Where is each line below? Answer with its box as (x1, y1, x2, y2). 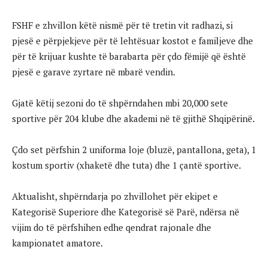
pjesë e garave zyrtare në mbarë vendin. (12, 65, 175, 78)
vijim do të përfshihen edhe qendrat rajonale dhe (12, 221, 211, 233)
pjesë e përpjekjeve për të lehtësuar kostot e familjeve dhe (12, 34, 253, 47)
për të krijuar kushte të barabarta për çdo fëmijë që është (12, 50, 246, 62)
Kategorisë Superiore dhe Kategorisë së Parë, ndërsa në (12, 205, 239, 218)
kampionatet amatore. (12, 236, 103, 249)
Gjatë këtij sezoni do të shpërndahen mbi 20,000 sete (12, 96, 228, 109)
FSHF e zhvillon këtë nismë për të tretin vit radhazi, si (12, 19, 233, 31)
